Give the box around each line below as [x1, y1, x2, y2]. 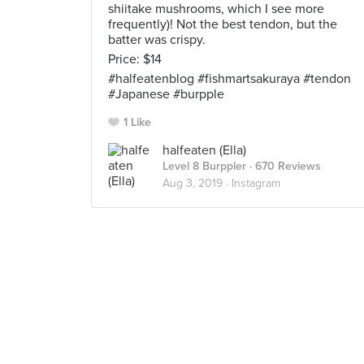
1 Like [123, 115, 151, 129]
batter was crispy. [108, 32, 206, 48]
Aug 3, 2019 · [162, 176, 232, 190]
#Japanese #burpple [108, 86, 224, 102]
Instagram [232, 176, 280, 190]
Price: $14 [108, 51, 162, 67]
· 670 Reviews [246, 159, 321, 173]
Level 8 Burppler [162, 159, 246, 173]
